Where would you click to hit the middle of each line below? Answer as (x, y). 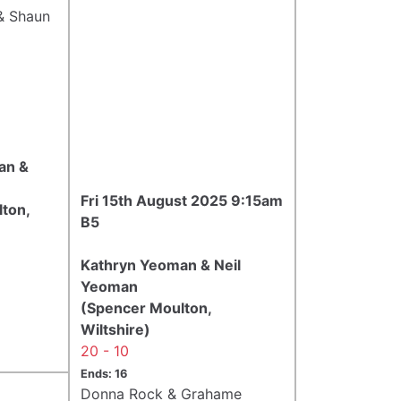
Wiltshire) (115, 329)
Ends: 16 (104, 373)
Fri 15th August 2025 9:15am (182, 200)
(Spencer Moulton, (146, 307)
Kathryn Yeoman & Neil (161, 264)
